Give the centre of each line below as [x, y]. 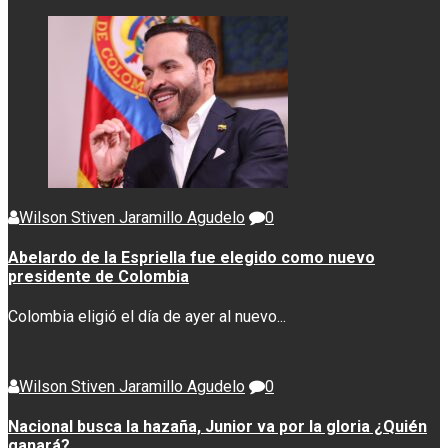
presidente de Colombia [98, 276]
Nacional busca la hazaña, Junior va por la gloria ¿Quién [217, 427]
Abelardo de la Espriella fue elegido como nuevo [191, 257]
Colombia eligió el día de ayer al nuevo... [147, 317]
